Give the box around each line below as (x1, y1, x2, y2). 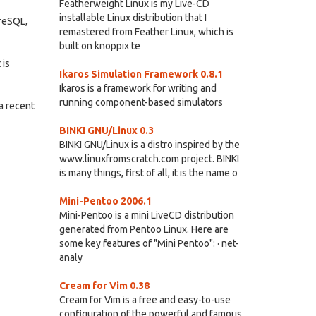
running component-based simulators (59, 97, 223, 108)
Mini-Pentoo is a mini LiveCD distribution (59, 209, 234, 221)
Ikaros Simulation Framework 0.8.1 (59, 68, 223, 80)
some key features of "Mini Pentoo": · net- (59, 238, 239, 249)
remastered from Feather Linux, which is (59, 26, 233, 37)
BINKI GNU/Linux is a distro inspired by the (59, 139, 240, 150)
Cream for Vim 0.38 (59, 280, 150, 291)
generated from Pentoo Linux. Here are (59, 224, 229, 235)
